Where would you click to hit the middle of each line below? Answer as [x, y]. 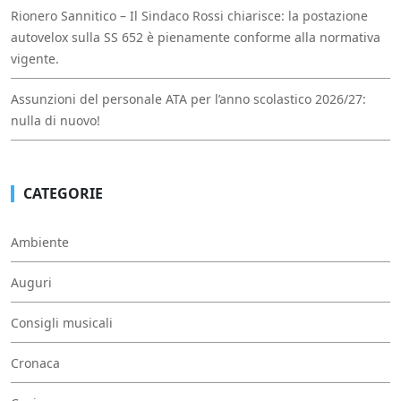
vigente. [35, 58]
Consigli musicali [62, 322]
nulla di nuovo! [55, 120]
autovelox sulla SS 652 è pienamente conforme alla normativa [196, 37]
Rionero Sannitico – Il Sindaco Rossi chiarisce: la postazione [189, 15]
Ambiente [40, 242]
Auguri [31, 282]
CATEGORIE [63, 193]
